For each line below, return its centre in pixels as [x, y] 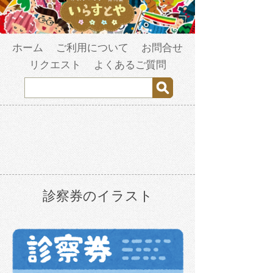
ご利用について [92, 48]
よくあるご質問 [130, 65]
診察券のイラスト [97, 196]
